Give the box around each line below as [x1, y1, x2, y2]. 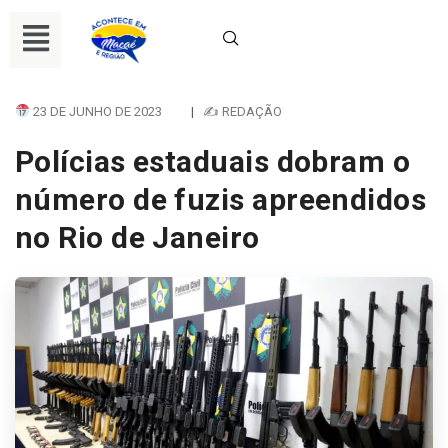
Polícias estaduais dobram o [15, 143, 411, 179]
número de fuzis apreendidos [15, 181, 427, 217]
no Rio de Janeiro [15, 219, 260, 255]
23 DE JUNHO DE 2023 [29, 103, 162, 119]
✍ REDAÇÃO [202, 103, 282, 119]
